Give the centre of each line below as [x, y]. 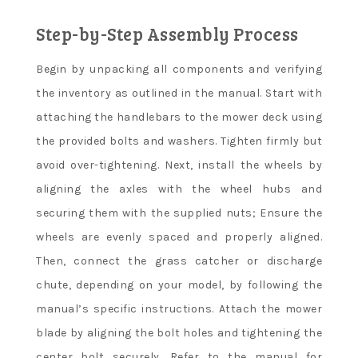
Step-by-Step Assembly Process [167, 33]
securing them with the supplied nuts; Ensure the [179, 213]
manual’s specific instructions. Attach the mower [179, 308]
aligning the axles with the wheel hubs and [179, 189]
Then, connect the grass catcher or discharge [179, 261]
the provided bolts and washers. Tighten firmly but [179, 141]
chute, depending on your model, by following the [179, 284]
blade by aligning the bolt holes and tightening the [179, 332]
